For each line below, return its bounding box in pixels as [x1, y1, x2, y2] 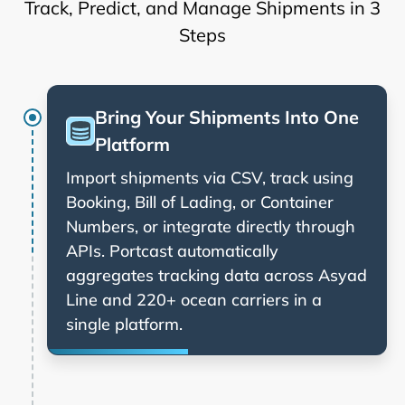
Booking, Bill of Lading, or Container [66, 191, 334, 212]
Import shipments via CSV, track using [66, 166, 353, 188]
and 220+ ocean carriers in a [98, 288, 322, 310]
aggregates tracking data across [66, 264, 314, 286]
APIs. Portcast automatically [66, 240, 278, 261]
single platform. [66, 313, 183, 334]
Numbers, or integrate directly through [66, 215, 355, 237]
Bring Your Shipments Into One [95, 105, 359, 128]
